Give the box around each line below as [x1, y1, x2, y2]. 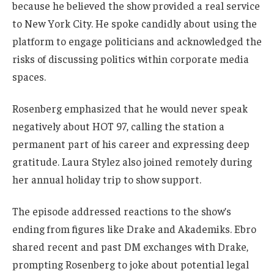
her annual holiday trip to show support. [12, 172, 201, 187]
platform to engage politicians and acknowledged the [12, 34, 262, 48]
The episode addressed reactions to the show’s [12, 204, 231, 218]
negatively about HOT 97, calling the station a [12, 119, 224, 133]
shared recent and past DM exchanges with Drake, [12, 239, 248, 253]
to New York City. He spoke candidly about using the [12, 17, 257, 31]
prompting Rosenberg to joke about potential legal [12, 257, 249, 271]
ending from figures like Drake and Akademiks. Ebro [12, 221, 256, 235]
